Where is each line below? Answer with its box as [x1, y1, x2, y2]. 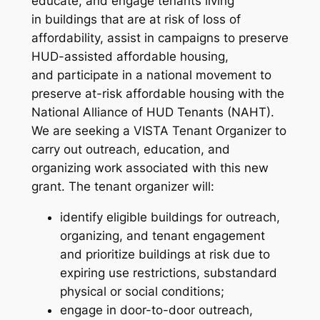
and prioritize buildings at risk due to [59, 247, 270, 262]
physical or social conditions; [59, 284, 224, 299]
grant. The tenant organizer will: [31, 179, 214, 194]
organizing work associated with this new [31, 161, 269, 176]
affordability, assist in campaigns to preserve [31, 31, 289, 46]
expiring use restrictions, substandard [59, 266, 277, 281]
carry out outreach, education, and [31, 142, 230, 157]
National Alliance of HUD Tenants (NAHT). [31, 105, 274, 120]
